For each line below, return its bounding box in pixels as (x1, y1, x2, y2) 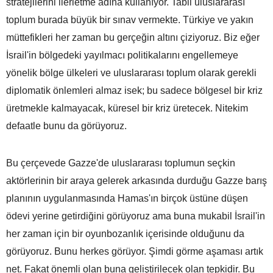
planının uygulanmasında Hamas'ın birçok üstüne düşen (6, 193, 248, 204)
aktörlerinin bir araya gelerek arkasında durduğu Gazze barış (6, 175, 267, 186)
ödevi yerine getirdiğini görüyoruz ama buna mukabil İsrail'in (6, 210, 265, 221)
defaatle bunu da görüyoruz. (6, 120, 127, 131)
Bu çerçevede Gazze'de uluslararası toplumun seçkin (6, 157, 235, 168)
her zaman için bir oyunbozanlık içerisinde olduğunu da (6, 228, 244, 239)
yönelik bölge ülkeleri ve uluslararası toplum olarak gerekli (6, 67, 257, 78)
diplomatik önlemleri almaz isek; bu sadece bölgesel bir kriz (6, 85, 263, 96)
